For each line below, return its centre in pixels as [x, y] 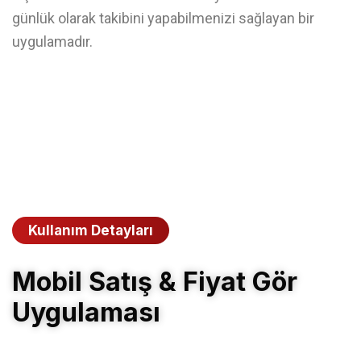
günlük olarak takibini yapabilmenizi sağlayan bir [163, 18]
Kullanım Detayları [91, 230]
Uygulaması [86, 312]
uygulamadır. [52, 41]
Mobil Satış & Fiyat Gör [155, 282]
